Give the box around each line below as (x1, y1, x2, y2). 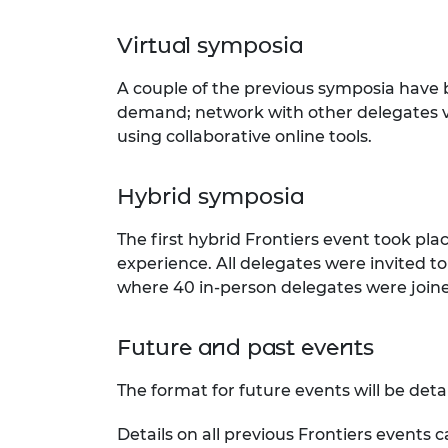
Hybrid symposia (117, 183, 303, 211)
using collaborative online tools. (117, 127, 376, 147)
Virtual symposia (117, 32, 302, 60)
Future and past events (117, 334, 374, 362)
